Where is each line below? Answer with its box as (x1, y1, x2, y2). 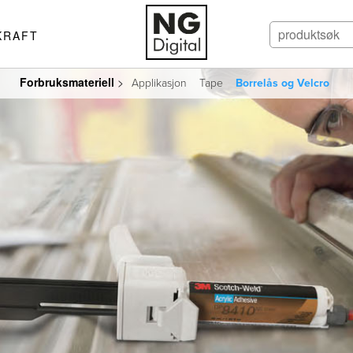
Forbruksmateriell (19, 74, 114, 90)
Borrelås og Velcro (235, 76, 329, 90)
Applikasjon (131, 76, 187, 90)
